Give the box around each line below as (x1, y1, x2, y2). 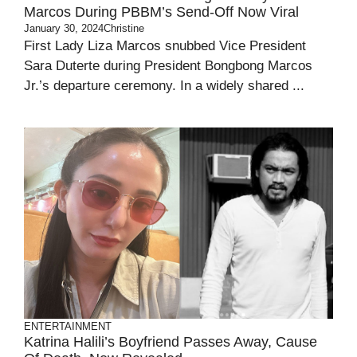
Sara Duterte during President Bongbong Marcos (24, 58, 312, 73)
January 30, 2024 (24, 22, 104, 34)
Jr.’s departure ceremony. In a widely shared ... (24, 78, 304, 93)
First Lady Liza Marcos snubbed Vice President (24, 38, 306, 53)
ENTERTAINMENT (24, 320, 112, 332)
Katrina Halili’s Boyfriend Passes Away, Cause (24, 334, 317, 350)
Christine (104, 22, 144, 34)
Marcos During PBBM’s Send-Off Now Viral (24, 4, 299, 20)
